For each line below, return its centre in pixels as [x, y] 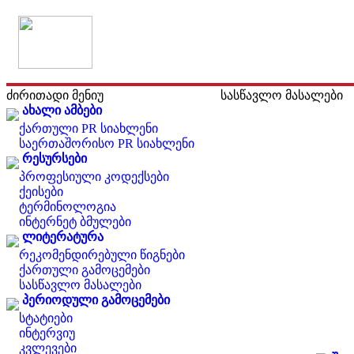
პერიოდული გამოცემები [96, 300]
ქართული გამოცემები [85, 270]
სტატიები [46, 318]
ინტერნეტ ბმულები [75, 222]
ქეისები [41, 192]
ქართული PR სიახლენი [88, 128]
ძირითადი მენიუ [55, 95]
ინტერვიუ [47, 333]
